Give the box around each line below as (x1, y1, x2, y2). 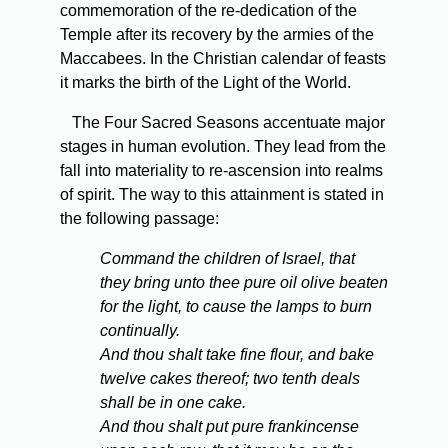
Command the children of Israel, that (100, 250, 355, 268)
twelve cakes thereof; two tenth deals (100, 370, 360, 388)
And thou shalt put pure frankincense (100, 418, 359, 436)
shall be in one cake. (100, 394, 246, 412)
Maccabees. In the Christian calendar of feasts (60, 50, 386, 68)
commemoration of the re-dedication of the (60, 2, 357, 20)
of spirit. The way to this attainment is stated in (60, 186, 384, 204)
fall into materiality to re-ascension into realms (60, 162, 383, 180)
